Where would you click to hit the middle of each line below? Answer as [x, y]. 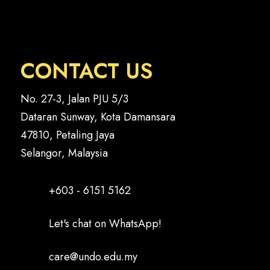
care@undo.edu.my [93, 257]
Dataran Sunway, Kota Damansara [98, 117]
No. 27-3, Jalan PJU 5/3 [74, 99]
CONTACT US [86, 71]
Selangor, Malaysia [64, 153]
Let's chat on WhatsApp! [105, 224]
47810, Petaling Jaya [67, 135]
